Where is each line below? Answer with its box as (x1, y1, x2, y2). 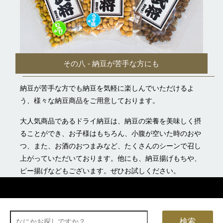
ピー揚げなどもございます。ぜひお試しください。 (20, 166, 180, 175)
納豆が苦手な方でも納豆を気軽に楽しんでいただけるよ (20, 84, 194, 92)
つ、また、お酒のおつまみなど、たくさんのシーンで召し (20, 141, 201, 150)
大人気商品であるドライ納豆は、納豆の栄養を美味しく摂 (20, 116, 201, 125)
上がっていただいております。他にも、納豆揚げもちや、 (20, 154, 201, 162)
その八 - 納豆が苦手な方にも (63, 59, 160, 68)
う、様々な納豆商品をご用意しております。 (20, 96, 159, 105)
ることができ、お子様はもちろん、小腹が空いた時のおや (20, 129, 201, 137)
